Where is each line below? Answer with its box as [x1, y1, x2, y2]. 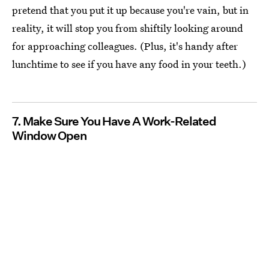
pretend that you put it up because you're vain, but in [12, 3, 249, 17]
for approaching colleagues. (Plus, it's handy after [12, 39, 238, 53]
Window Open [12, 128, 86, 144]
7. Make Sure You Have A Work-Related [12, 114, 216, 129]
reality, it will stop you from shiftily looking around [12, 21, 243, 35]
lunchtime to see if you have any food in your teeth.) [12, 57, 246, 71]
